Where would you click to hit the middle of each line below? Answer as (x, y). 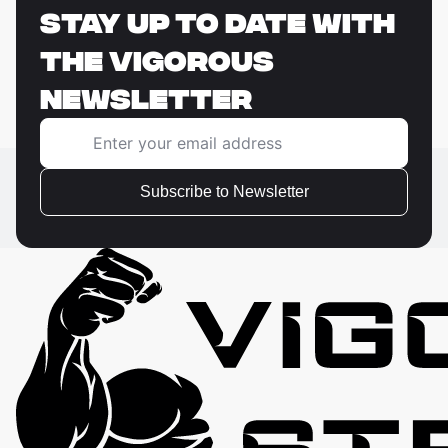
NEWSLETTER (146, 98)
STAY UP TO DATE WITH (217, 22)
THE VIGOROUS (157, 60)
